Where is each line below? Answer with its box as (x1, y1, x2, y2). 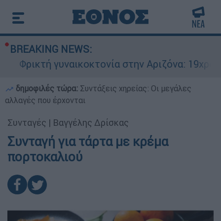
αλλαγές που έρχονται (5, 95, 85, 105)
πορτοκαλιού (7, 149, 82, 165)
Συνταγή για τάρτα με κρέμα (7, 134, 168, 149)
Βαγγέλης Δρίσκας (53, 117, 129, 128)
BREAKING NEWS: (10, 43, 92, 55)
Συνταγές (7, 117, 46, 128)
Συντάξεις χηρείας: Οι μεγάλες (80, 83, 191, 93)
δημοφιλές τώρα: (14, 83, 80, 93)
